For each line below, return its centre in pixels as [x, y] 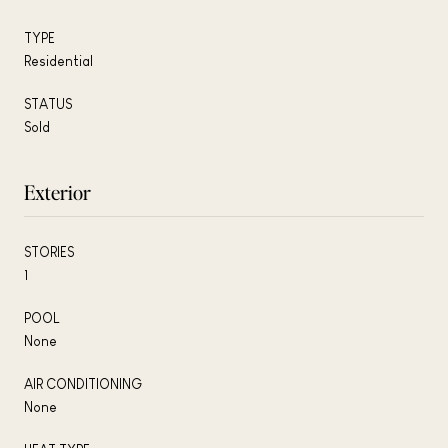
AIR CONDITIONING [83, 383]
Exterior [57, 191]
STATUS [48, 103]
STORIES [49, 251]
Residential [58, 60]
